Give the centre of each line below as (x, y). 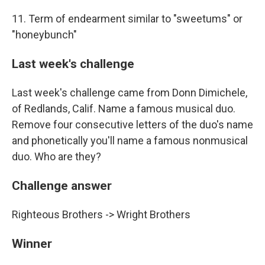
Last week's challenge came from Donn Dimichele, (130, 93)
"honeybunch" (44, 35)
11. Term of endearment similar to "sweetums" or (127, 19)
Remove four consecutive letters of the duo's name (132, 125)
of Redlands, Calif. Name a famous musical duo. (124, 109)
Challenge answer (62, 186)
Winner (32, 244)
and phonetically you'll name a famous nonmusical (130, 141)
